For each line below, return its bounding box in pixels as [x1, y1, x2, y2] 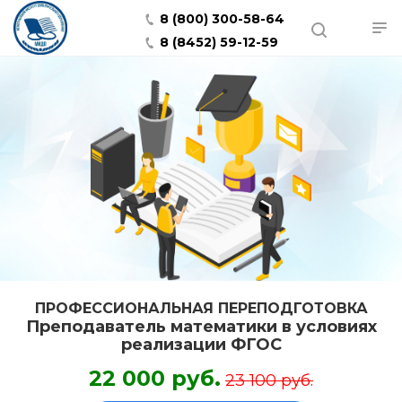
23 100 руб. [225, 371, 313, 390]
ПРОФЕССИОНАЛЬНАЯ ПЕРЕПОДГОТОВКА [34, 300, 368, 317]
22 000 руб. [89, 365, 221, 391]
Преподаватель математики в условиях [25, 317, 377, 336]
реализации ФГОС [120, 335, 282, 354]
